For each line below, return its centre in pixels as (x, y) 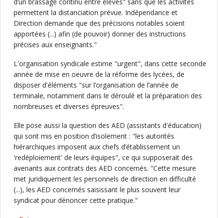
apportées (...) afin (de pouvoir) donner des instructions (100, 34)
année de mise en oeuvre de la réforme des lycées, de (99, 74)
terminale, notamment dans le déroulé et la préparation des (108, 96)
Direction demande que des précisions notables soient (99, 23)
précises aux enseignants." (55, 45)
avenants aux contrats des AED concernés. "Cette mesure (105, 168)
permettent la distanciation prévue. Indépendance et (96, 12)
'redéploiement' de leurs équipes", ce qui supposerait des (103, 157)
